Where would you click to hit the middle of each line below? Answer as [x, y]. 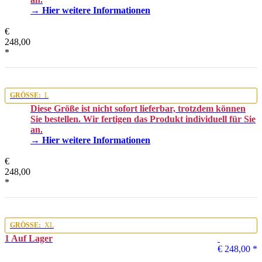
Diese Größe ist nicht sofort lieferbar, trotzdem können [138, 108]
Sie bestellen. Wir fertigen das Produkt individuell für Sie [143, 119]
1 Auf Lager [29, 238]
